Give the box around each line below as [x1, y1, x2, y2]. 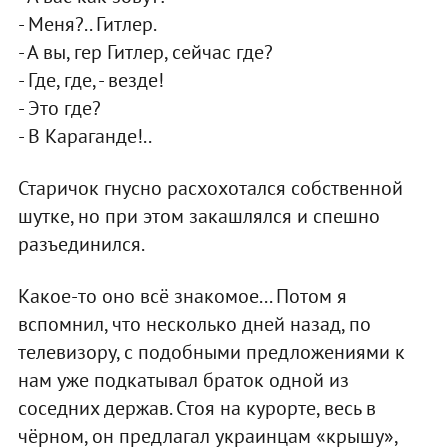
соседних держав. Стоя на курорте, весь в [17, 394, 376, 421]
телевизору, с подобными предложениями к [17, 338, 405, 365]
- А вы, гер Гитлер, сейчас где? [17, 38, 273, 65]
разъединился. [17, 230, 145, 257]
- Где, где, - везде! [17, 66, 164, 93]
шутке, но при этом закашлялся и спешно [17, 202, 380, 229]
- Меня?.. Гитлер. [17, 10, 157, 37]
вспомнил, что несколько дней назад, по [17, 310, 371, 337]
